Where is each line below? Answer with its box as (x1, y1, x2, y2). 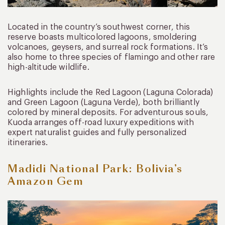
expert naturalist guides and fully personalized (8, 129, 187, 137)
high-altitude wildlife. (8, 63, 89, 72)
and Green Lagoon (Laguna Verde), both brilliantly (8, 98, 199, 107)
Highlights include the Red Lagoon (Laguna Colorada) (8, 88, 213, 97)
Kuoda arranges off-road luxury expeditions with (8, 119, 194, 127)
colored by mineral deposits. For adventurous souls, (8, 108, 209, 117)
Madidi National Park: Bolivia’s (8, 162, 183, 176)
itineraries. (8, 139, 48, 147)
